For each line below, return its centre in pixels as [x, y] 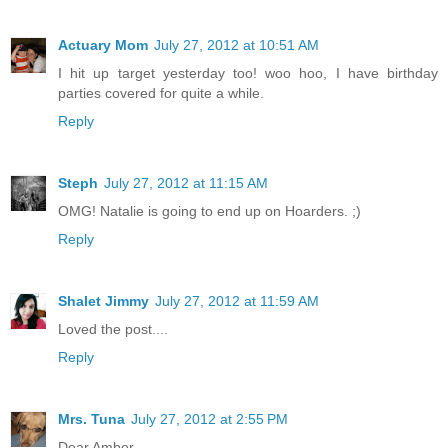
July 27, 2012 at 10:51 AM [236, 44]
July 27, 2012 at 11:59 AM [237, 300]
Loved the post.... [113, 328]
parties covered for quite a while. [161, 92]
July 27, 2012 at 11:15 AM [186, 182]
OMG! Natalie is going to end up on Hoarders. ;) [209, 210]
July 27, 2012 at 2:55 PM [209, 418]
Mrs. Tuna [91, 418]
